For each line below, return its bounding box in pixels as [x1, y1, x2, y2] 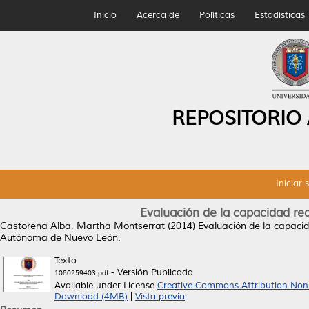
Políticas [199, 10, 235, 21]
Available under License [54, 280, 157, 291]
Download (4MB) [54, 291, 128, 302]
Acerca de [136, 10, 179, 21]
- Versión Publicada [108, 267, 193, 278]
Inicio [93, 10, 117, 21]
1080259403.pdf [54, 268, 108, 277]
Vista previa [135, 291, 185, 302]
